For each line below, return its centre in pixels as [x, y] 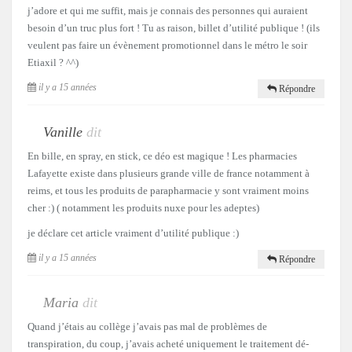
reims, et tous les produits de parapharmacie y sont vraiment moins [168, 191]
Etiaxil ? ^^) [53, 63]
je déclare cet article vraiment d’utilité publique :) [133, 233]
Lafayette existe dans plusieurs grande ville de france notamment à [169, 174]
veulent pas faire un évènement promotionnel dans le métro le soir [167, 46]
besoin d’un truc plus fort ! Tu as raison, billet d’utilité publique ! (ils [174, 28]
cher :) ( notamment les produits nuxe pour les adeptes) [143, 208]
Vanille [63, 132]
